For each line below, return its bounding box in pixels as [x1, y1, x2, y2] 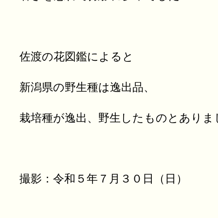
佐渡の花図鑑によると [19, 50, 134, 63]
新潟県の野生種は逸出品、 [19, 81, 155, 94]
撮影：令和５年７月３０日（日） [19, 172, 187, 185]
